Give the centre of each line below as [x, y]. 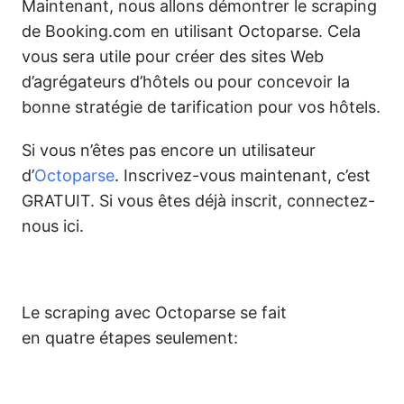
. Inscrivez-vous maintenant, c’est [243, 175]
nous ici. [53, 226]
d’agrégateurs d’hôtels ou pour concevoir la [186, 82]
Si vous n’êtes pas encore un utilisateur [169, 150]
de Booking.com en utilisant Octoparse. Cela [191, 31]
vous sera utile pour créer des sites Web [173, 56]
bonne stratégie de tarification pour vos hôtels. [201, 107]
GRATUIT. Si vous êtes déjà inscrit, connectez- [198, 201]
